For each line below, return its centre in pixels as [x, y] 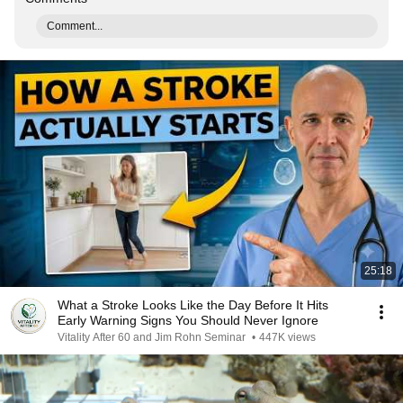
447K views [287, 337]
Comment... [75, 26]
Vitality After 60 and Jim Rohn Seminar [153, 337]
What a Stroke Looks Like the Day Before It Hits [193, 305]
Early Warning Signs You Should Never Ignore [188, 320]
